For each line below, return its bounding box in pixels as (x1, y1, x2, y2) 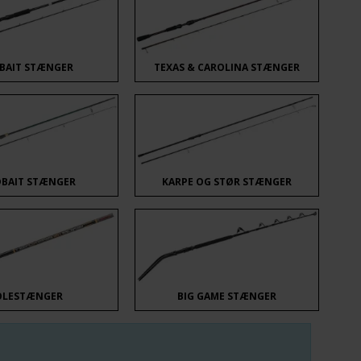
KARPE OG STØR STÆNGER (161, 174, 292, 189)
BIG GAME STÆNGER (176, 288, 276, 303)
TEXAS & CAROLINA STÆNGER (153, 60, 300, 74)
